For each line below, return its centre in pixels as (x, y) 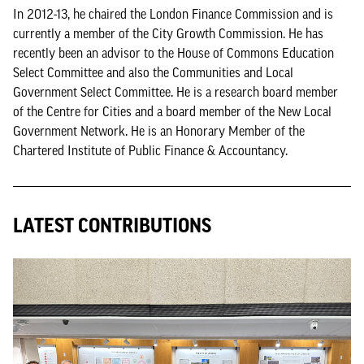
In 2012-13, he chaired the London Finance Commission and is (173, 13)
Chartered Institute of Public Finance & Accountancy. (150, 150)
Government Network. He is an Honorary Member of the (159, 130)
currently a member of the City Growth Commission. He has (168, 33)
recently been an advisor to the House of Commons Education (173, 52)
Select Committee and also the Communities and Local (153, 72)
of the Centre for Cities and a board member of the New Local (172, 111)
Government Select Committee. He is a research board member (175, 91)
